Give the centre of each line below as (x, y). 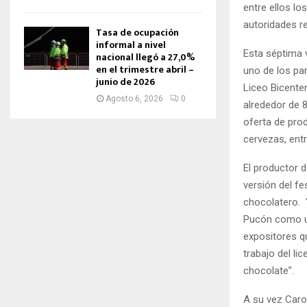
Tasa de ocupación (137, 33)
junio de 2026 (125, 82)
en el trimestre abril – (145, 70)
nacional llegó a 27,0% (145, 57)
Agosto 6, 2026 (134, 99)
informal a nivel (131, 45)
